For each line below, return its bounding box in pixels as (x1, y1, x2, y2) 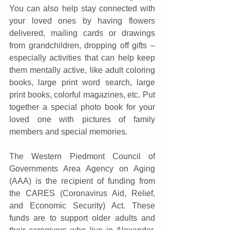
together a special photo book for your (9, 103, 155, 112)
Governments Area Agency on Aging (9, 164, 155, 174)
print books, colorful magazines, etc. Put (9, 90, 155, 100)
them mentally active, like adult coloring (9, 66, 155, 75)
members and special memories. (9, 127, 127, 137)
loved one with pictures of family (9, 115, 155, 124)
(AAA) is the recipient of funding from (9, 177, 155, 186)
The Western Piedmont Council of (9, 152, 155, 161)
